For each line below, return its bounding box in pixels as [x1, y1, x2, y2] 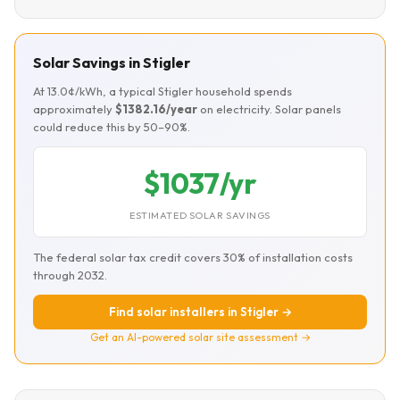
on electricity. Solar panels [197, 102, 341, 116]
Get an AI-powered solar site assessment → [89, 330, 311, 344]
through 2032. [33, 268, 107, 282]
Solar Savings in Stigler [33, 54, 190, 71]
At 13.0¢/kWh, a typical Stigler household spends [33, 84, 292, 98]
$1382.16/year [115, 102, 197, 116]
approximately [33, 102, 115, 116]
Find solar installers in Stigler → [108, 304, 292, 319]
